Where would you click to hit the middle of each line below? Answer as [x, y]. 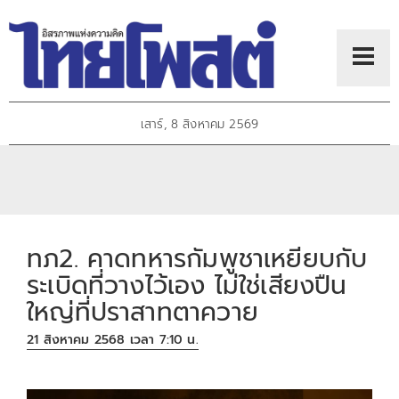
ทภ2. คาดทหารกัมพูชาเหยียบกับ [197, 258]
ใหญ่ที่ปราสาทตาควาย [142, 312]
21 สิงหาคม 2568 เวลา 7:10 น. [113, 340]
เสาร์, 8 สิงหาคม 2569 [199, 125]
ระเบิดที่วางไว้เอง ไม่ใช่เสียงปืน [187, 285]
